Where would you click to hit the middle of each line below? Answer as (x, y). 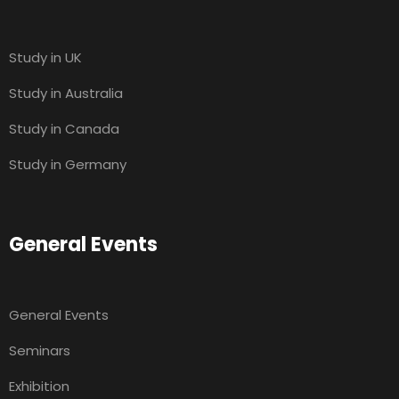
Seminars (40, 351)
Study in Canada (64, 129)
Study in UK (45, 58)
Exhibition (39, 387)
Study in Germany (68, 165)
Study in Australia (66, 94)
